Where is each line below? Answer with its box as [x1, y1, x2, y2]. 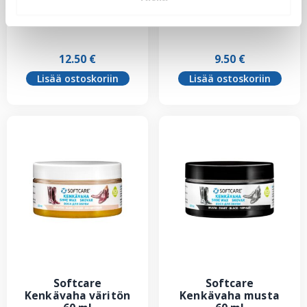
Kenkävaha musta [180, 287, 280, 303]
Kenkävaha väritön [25, 287, 130, 303]
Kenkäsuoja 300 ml [26, 1, 129, 17]
